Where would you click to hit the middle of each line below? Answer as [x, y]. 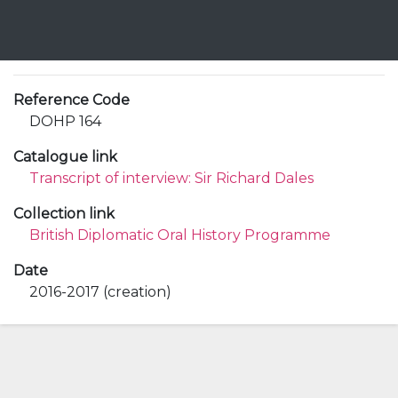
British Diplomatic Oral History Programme [180, 235]
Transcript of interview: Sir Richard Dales [171, 178]
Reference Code [72, 100]
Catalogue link [65, 157]
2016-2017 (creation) [100, 292]
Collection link [64, 214]
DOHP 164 [65, 121]
